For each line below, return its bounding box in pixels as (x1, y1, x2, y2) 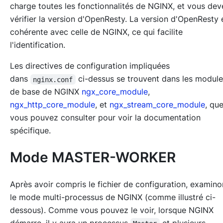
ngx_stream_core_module (110, 100, 205, 110)
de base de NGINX (10, 87, 82, 97)
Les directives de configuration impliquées (10, 61, 170, 71)
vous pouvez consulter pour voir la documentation (10, 112, 201, 123)
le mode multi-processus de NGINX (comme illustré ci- (10, 192, 216, 202)
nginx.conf (33, 75, 73, 84)
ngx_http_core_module (10, 100, 95, 110)
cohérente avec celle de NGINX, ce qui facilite (10, 27, 183, 37)
